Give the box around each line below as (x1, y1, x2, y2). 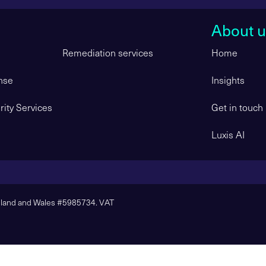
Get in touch (211, 100, 263, 113)
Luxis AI (211, 128, 245, 141)
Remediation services (62, 46, 153, 59)
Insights (211, 73, 245, 86)
